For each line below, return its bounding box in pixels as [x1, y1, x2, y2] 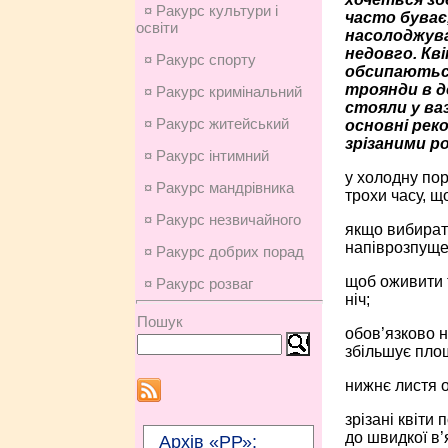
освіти [135, 19, 178, 36]
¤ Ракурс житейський [143, 115, 289, 132]
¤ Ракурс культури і [143, 2, 278, 19]
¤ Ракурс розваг [143, 275, 253, 292]
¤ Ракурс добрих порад [143, 243, 304, 260]
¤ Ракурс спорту [143, 51, 256, 68]
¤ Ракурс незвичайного [143, 211, 301, 228]
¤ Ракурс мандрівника [143, 179, 294, 196]
